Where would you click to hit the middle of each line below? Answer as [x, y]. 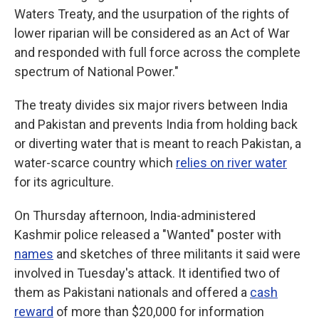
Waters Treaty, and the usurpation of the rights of [152, 14]
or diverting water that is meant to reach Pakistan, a [158, 143]
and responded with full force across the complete [157, 52]
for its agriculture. [64, 182]
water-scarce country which [95, 163]
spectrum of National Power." [96, 72]
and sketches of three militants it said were [177, 254]
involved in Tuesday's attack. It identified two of [147, 273]
